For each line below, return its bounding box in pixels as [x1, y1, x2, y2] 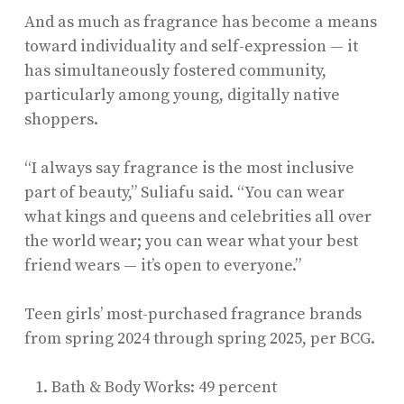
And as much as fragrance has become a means [23, 11, 377, 32]
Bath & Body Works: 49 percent [50, 376, 277, 398]
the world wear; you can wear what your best [23, 230, 358, 252]
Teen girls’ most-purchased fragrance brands [23, 303, 362, 325]
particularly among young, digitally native [23, 84, 340, 106]
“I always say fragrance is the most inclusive [23, 157, 354, 179]
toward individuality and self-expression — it [23, 35, 358, 57]
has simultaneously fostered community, [23, 60, 326, 81]
